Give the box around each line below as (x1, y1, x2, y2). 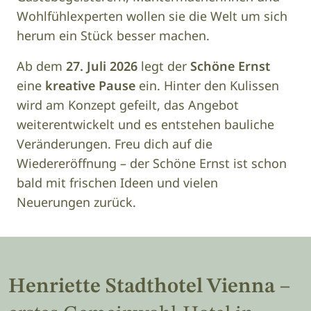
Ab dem (17, 58, 66, 75)
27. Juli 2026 (66, 58, 137, 75)
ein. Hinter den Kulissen (135, 77, 279, 94)
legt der (137, 58, 190, 75)
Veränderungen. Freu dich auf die (17, 135, 212, 153)
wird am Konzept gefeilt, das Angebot (17, 96, 239, 114)
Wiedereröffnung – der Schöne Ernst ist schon (17, 155, 287, 172)
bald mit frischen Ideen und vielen (17, 174, 218, 192)
